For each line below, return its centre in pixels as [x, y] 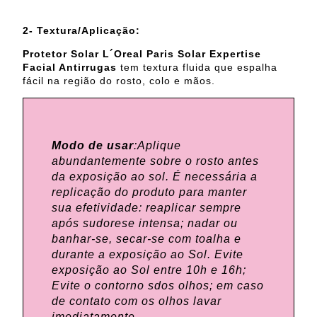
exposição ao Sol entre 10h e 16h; [149, 270]
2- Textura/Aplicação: [81, 30]
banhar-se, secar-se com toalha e [146, 238]
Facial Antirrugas [70, 67]
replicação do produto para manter [149, 192]
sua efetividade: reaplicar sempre [146, 207]
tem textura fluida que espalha [197, 67]
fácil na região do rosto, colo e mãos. [119, 80]
